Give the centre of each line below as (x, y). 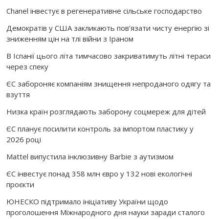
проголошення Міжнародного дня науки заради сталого (106, 212)
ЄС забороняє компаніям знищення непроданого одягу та (109, 84)
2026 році (24, 140)
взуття (18, 95)
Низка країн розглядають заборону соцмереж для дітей (106, 112)
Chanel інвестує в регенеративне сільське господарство (104, 11)
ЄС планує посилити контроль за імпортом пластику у (100, 129)
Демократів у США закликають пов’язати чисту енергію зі (108, 28)
